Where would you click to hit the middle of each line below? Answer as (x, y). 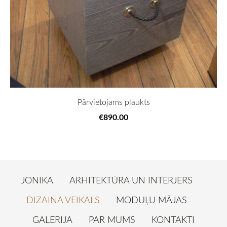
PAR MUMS (112, 219)
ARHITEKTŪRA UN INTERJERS (131, 180)
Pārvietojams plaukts (113, 102)
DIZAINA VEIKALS (63, 199)
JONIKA (37, 180)
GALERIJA (52, 219)
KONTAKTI (173, 219)
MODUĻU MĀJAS (152, 199)
